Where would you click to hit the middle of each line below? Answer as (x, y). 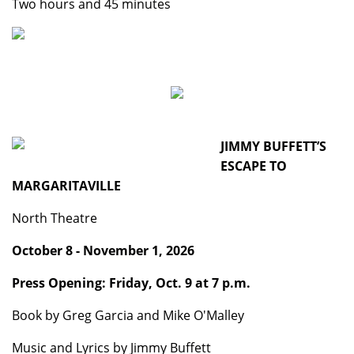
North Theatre (55, 218)
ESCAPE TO (254, 166)
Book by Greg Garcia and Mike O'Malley (128, 315)
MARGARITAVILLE (68, 186)
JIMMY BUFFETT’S (273, 146)
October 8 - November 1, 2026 (103, 250)
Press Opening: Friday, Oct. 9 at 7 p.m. (131, 283)
